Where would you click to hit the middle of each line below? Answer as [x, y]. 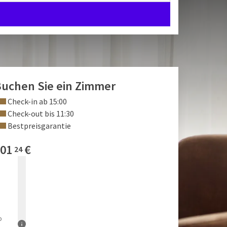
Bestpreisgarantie [39, 126]
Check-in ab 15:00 [36, 101]
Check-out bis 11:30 [40, 113]
